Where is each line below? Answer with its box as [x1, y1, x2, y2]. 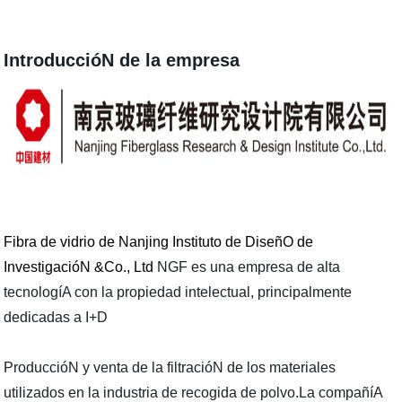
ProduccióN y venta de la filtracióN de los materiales [4, 360, 336, 376]
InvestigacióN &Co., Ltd [4, 259, 154, 275]
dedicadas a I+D [4, 310, 109, 326]
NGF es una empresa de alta [153, 259, 341, 275]
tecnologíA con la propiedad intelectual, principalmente [4, 284, 353, 301]
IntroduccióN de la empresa [4, 50, 240, 71]
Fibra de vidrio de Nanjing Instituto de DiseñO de [4, 234, 314, 250]
